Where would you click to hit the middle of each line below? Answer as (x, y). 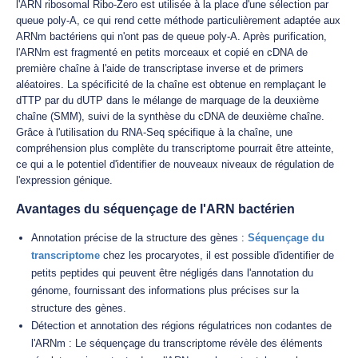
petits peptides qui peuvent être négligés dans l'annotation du (172, 273)
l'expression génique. (64, 180)
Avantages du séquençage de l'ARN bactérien (155, 209)
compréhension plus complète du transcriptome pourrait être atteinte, (175, 148)
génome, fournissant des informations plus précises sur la (165, 290)
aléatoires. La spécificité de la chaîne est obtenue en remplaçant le (171, 84)
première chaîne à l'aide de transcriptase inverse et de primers (160, 68)
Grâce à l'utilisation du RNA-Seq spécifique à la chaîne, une (154, 132)
